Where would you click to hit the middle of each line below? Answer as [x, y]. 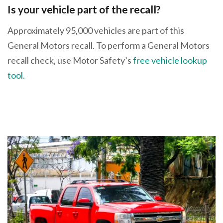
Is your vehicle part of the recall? [84, 9]
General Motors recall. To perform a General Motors [109, 45]
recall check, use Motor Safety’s [70, 60]
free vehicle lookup [170, 60]
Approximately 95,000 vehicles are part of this [96, 30]
